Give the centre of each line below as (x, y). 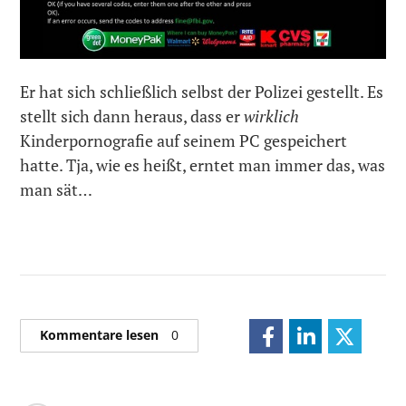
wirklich (272, 116)
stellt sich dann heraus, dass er (132, 116)
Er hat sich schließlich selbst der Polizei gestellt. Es (202, 91)
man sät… (57, 189)
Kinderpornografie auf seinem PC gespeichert (184, 140)
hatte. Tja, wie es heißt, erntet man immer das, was (203, 164)
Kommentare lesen (101, 335)
